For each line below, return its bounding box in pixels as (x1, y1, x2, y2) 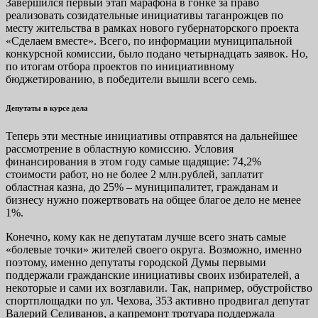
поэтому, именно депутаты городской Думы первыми (6, 256, 266, 269)
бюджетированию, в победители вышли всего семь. (6, 73, 257, 86)
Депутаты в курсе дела (6, 104, 88, 113)
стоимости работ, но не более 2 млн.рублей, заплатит (6, 168, 263, 181)
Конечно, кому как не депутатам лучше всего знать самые (6, 231, 286, 243)
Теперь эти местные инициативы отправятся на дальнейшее (6, 130, 297, 143)
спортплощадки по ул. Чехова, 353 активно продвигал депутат (6, 295, 309, 307)
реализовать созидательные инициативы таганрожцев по (6, 9, 283, 22)
